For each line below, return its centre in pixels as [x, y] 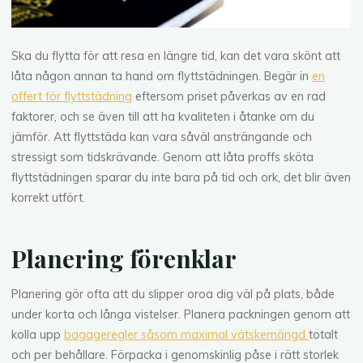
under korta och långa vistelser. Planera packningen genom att [181, 315]
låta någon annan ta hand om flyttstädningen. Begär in [162, 76]
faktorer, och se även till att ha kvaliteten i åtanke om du [163, 116]
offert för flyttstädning [72, 96]
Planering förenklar [124, 258]
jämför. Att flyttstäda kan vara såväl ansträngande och [162, 137]
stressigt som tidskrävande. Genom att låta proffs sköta [163, 157]
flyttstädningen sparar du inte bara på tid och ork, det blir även [181, 177]
